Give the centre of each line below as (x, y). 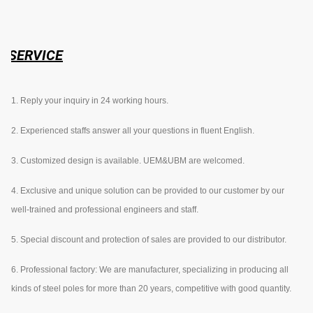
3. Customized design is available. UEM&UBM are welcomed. (128, 160)
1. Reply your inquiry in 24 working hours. (90, 100)
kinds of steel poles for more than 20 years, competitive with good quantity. (151, 288)
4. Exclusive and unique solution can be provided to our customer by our (148, 190)
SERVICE (36, 55)
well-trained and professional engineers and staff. (105, 209)
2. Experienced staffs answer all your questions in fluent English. (133, 130)
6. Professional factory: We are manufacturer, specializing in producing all (150, 269)
